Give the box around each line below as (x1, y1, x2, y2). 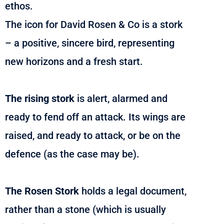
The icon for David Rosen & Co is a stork (5, 18, 182, 30)
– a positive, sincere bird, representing (5, 36, 174, 49)
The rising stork (5, 92, 74, 104)
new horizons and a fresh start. (5, 55, 143, 67)
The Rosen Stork (5, 184, 81, 197)
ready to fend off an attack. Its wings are (5, 110, 185, 123)
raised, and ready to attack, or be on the (5, 129, 180, 141)
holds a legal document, (81, 184, 186, 197)
